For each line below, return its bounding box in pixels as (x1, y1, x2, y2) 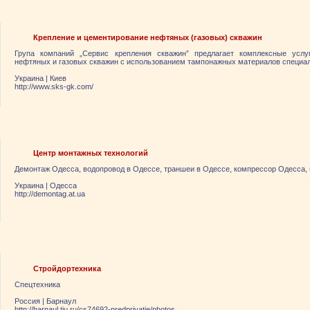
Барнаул (46, 297, 76, 305)
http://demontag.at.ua (15, 190, 85, 198)
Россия (15, 297, 40, 305)
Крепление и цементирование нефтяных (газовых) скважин (33, 33, 262, 42)
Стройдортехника (33, 264, 101, 273)
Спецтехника (15, 280, 60, 289)
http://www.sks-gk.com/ (15, 82, 93, 91)
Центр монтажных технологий (33, 149, 148, 157)
